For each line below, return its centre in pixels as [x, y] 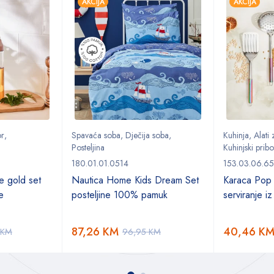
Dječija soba [147, 135]
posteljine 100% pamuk [120, 195]
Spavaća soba [96, 135]
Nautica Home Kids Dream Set [135, 180]
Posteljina [88, 148]
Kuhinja [236, 135]
